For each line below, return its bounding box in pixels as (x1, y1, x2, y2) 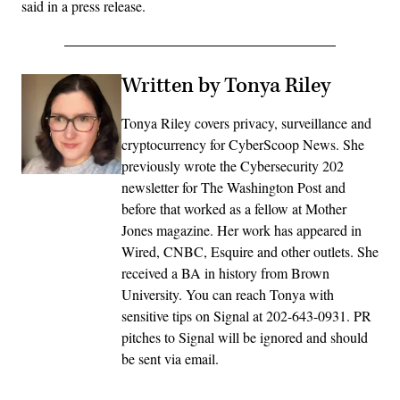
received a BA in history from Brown (121, 263, 329, 283)
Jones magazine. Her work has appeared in (121, 221, 362, 240)
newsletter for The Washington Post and (121, 178, 346, 197)
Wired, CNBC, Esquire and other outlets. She (121, 242, 379, 262)
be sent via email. (121, 349, 219, 369)
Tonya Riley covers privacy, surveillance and (121, 113, 371, 133)
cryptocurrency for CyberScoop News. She (121, 135, 364, 154)
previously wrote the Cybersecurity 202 (121, 156, 344, 176)
